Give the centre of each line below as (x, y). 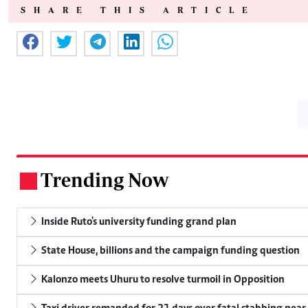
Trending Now (104, 180)
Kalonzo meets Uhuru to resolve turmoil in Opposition (162, 280)
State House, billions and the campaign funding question (169, 251)
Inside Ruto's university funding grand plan (138, 222)
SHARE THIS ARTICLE (138, 10)
